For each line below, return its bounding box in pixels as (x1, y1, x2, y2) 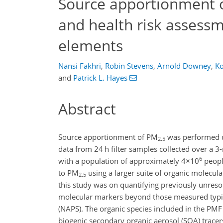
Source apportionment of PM (58, 131, 158, 142)
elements (58, 35, 123, 56)
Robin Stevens (105, 61, 153, 71)
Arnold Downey (157, 61, 211, 71)
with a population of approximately (58, 155, 181, 166)
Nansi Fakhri (58, 61, 101, 71)
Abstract (58, 99, 116, 119)
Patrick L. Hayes (73, 73, 127, 83)
